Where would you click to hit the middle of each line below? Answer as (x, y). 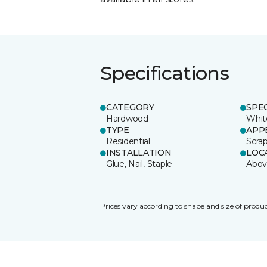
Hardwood (127, 118)
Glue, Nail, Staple (139, 164)
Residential (128, 141)
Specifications (165, 73)
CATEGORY (130, 107)
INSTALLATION (139, 152)
